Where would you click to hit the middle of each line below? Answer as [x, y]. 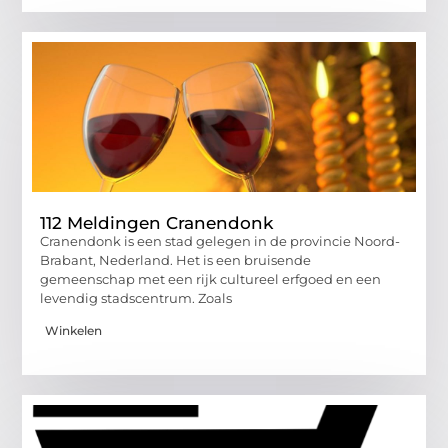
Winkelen [74, 331]
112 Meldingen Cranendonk [157, 222]
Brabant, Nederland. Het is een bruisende [176, 259]
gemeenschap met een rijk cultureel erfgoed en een [211, 278]
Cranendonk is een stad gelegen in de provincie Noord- [220, 240]
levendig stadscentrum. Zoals [136, 297]
